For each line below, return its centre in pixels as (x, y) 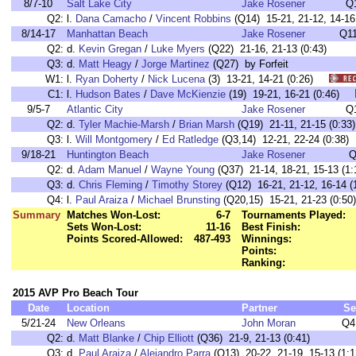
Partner (259, 308)
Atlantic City (95, 109)
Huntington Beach (108, 155)
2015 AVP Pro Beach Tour (75, 293)
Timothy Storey (187, 185)
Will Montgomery (114, 139)
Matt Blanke (106, 338)
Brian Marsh (207, 124)
